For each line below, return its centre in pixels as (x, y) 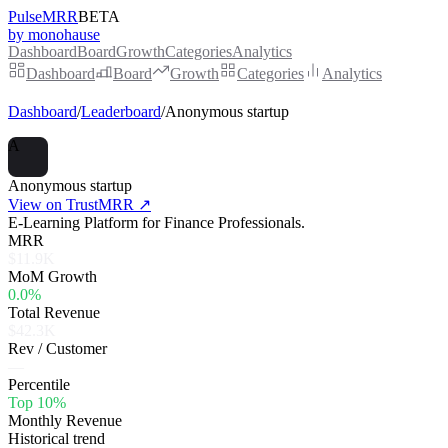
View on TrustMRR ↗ (79, 204)
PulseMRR (43, 16)
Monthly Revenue (65, 420)
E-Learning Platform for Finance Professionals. (156, 222)
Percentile (39, 384)
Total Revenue (54, 312)
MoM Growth (52, 276)
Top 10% (37, 402)
